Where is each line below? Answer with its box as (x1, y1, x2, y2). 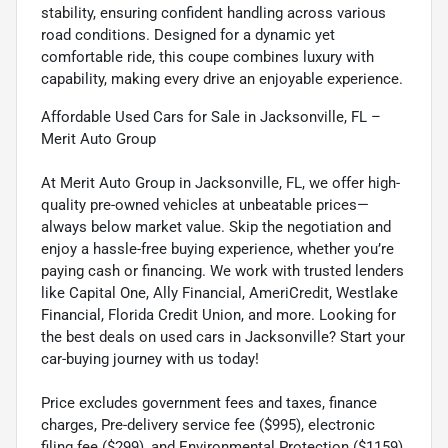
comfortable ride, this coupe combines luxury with (41, 47, 374, 66)
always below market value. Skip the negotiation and (41, 217, 391, 236)
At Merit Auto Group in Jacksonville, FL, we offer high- (41, 173, 400, 192)
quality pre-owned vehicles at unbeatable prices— (41, 195, 369, 214)
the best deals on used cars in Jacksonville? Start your (41, 327, 405, 346)
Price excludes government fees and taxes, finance (41, 393, 377, 412)
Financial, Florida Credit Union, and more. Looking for (41, 305, 396, 324)
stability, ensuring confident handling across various (41, 3, 386, 22)
